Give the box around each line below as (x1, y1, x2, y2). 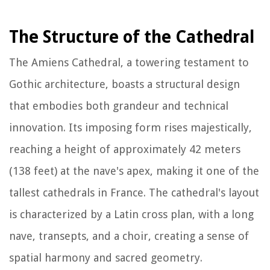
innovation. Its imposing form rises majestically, (9, 121, 252, 134)
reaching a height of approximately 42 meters (9, 142, 240, 155)
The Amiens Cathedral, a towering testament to (9, 55, 249, 69)
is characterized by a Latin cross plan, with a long (9, 207, 254, 221)
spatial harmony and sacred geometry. (9, 251, 202, 264)
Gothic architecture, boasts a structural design (9, 77, 240, 90)
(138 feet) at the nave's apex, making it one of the (9, 164, 259, 177)
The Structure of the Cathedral (9, 27, 254, 47)
